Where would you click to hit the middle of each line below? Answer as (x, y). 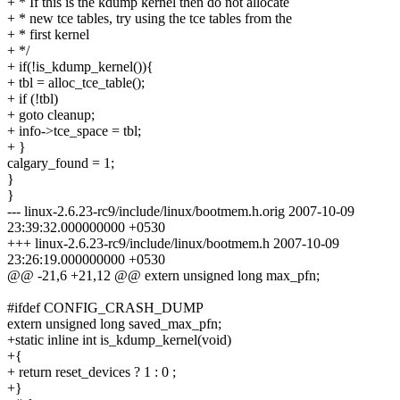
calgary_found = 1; (61, 163)
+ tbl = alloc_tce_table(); (76, 83)
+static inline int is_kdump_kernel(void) (119, 340)
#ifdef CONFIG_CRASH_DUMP (105, 308)
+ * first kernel (48, 35)
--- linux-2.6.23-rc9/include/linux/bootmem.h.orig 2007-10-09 (181, 212)
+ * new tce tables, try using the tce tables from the (150, 19)
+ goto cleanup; (51, 115)
